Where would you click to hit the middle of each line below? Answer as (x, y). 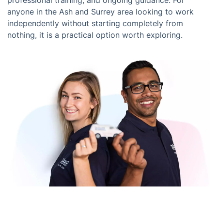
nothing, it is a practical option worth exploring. (95, 35)
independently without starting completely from (95, 23)
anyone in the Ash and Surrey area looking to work (101, 12)
